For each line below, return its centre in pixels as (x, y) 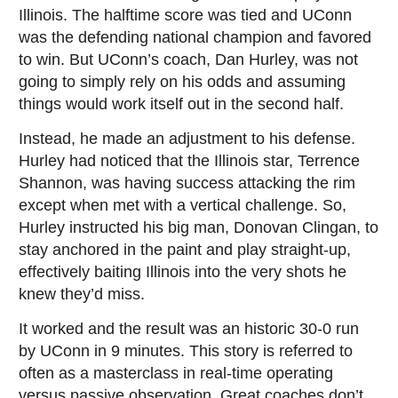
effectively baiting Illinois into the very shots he (183, 272)
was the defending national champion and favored (195, 37)
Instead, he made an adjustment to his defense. (187, 139)
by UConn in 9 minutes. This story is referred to (186, 351)
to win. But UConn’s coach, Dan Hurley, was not (189, 60)
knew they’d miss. (82, 294)
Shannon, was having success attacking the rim (187, 183)
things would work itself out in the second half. (182, 104)
